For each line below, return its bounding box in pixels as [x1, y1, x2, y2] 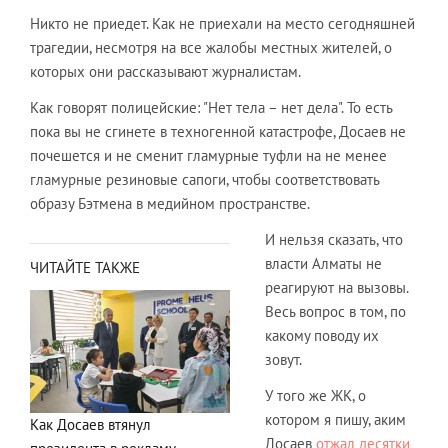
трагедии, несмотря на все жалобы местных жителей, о [30, 37, 392, 57]
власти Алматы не [265, 253, 382, 273]
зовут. [265, 349, 302, 369]
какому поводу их [265, 325, 379, 345]
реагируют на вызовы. [265, 277, 408, 297]
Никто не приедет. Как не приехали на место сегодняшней [30, 13, 415, 33]
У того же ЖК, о [265, 385, 366, 405]
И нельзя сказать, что [265, 229, 403, 249]
